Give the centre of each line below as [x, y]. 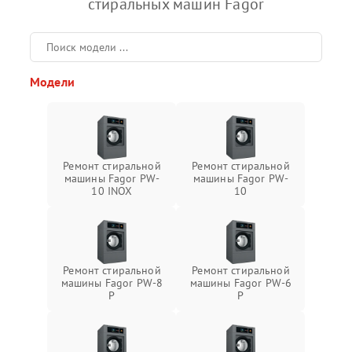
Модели [52, 82]
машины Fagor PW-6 [241, 283]
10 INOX [112, 191]
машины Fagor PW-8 [112, 283]
